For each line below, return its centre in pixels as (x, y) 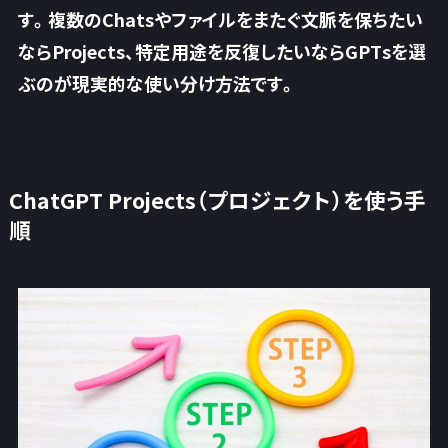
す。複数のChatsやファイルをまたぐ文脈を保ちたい (220, 18)
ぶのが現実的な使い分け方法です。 (157, 82)
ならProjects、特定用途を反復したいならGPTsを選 (221, 50)
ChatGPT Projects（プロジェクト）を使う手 (217, 199)
